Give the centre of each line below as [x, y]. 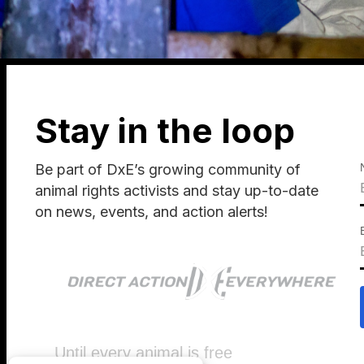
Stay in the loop [165, 130]
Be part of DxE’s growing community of [168, 169]
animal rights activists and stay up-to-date [177, 191]
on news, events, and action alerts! [152, 212]
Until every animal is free [144, 352]
